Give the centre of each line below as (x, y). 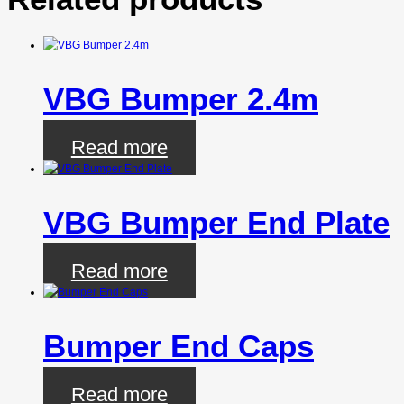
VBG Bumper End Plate (216, 222)
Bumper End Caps (179, 345)
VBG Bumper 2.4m (181, 98)
